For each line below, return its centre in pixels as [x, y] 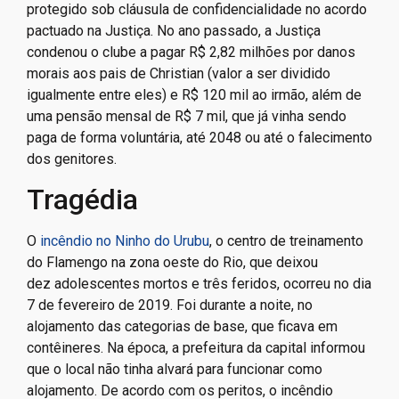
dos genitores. [72, 159]
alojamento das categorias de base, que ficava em [182, 326]
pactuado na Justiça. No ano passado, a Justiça [174, 30]
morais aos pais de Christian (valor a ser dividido [179, 73]
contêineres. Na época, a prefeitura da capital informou [196, 347]
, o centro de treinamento [286, 240]
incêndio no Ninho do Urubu [125, 240]
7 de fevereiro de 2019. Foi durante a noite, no [170, 305]
